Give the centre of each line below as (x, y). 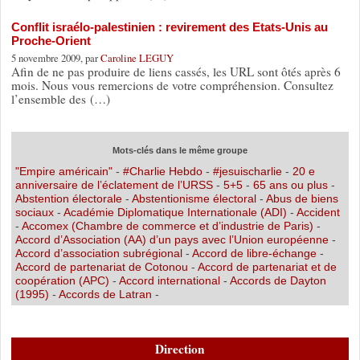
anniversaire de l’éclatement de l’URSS (114, 184)
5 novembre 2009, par (55, 57)
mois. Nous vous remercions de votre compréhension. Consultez (172, 85)
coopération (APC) (62, 280)
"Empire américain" (63, 171)
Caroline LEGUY (137, 57)
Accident (318, 212)
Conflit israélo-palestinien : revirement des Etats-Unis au (169, 27)
